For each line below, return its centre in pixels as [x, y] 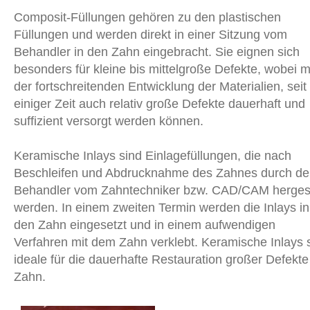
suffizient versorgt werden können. [109, 121]
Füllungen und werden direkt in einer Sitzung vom [151, 35]
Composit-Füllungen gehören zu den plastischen [147, 18]
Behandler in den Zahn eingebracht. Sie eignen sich [157, 52]
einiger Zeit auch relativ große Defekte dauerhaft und [159, 104]
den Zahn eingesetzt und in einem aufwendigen [145, 225]
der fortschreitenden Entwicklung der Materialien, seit [160, 87]
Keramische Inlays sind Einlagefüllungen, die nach [153, 156]
